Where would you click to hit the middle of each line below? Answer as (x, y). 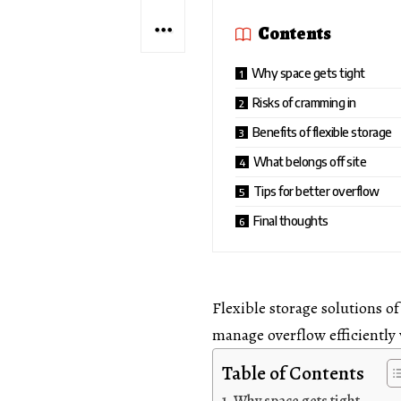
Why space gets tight (308, 73)
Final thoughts (290, 221)
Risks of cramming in (304, 103)
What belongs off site (310, 162)
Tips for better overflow (316, 192)
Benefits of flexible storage (322, 132)
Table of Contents (293, 373)
